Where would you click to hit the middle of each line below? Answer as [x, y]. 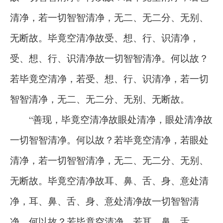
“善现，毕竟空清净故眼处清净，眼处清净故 [111, 119]
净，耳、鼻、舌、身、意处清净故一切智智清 [105, 201]
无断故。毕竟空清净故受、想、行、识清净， [105, 38]
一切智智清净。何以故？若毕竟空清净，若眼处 [109, 140]
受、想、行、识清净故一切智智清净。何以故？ [109, 58]
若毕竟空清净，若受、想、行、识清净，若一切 [109, 78]
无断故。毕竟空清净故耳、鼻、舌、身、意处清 [109, 180]
